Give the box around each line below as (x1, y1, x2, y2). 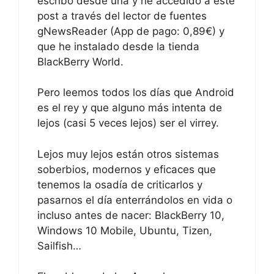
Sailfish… (37, 239, 81, 252)
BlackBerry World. (37, 55, 124, 68)
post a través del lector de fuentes (37, 9, 207, 22)
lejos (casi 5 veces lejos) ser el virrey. (37, 117, 219, 130)
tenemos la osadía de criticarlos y (37, 178, 202, 191)
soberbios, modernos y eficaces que (37, 163, 216, 176)
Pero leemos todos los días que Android (37, 86, 234, 99)
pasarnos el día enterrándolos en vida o (37, 193, 232, 206)
